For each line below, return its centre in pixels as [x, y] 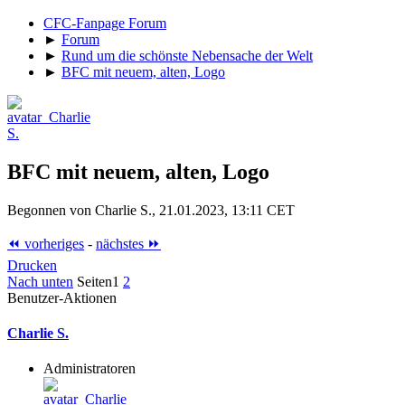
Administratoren [89, 369]
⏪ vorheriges [46, 243]
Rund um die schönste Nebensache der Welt [187, 55]
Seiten [94, 281]
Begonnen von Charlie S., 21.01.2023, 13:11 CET [151, 210]
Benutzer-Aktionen [62, 297]
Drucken [32, 265]
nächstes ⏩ [128, 243]
